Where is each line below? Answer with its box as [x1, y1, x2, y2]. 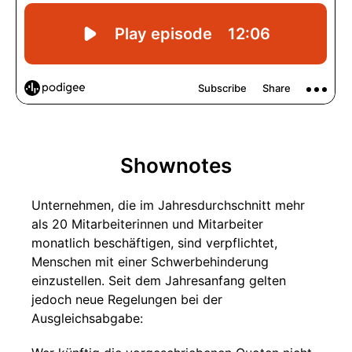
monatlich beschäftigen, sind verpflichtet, [31, 235, 277, 251]
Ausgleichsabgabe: [31, 310, 143, 326]
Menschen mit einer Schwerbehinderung [31, 254, 269, 269]
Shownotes [120, 153, 232, 178]
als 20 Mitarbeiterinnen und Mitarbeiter [31, 216, 263, 232]
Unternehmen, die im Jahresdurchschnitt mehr [31, 197, 305, 213]
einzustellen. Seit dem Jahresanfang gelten [31, 273, 286, 288]
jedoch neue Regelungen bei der [31, 291, 222, 307]
